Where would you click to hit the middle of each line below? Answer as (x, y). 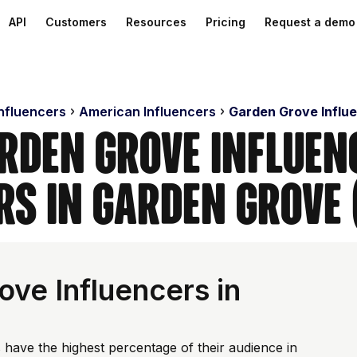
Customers (76, 22)
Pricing (226, 22)
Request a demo (310, 22)
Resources (156, 22)
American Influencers (147, 112)
